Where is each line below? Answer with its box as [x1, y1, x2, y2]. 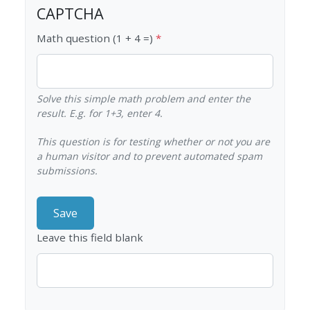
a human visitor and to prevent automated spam [36, 149, 262, 163]
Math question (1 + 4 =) [36, 31, 153, 46]
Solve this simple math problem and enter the [36, 92, 250, 106]
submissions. [36, 164, 98, 178]
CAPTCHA [36, 3, 104, 24]
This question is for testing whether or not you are [36, 135, 270, 149]
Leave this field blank [36, 230, 143, 244]
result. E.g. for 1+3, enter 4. [36, 107, 163, 120]
